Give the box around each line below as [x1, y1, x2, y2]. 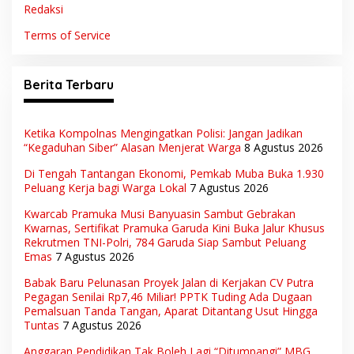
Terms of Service [24, 27, 111, 43]
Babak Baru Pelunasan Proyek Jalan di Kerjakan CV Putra [24, 274, 314, 290]
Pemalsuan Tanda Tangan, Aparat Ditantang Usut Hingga [24, 303, 318, 318]
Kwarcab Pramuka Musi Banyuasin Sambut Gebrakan [24, 205, 296, 221]
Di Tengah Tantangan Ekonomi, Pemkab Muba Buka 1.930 [24, 165, 324, 181]
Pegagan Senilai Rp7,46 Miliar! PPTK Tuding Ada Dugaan [24, 288, 312, 304]
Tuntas [24, 317, 59, 333]
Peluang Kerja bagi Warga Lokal [24, 179, 186, 195]
